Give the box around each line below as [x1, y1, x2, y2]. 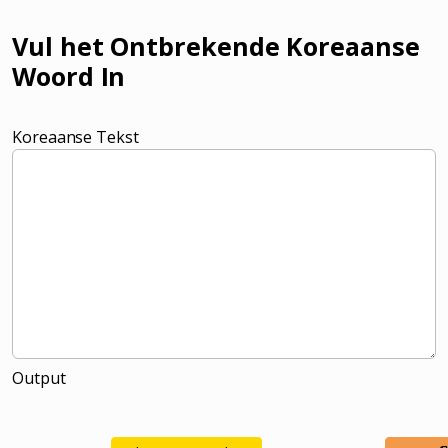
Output [12, 366, 66, 389]
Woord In [12, 58, 126, 93]
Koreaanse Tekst [12, 125, 139, 148]
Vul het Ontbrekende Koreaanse [12, 28, 420, 63]
